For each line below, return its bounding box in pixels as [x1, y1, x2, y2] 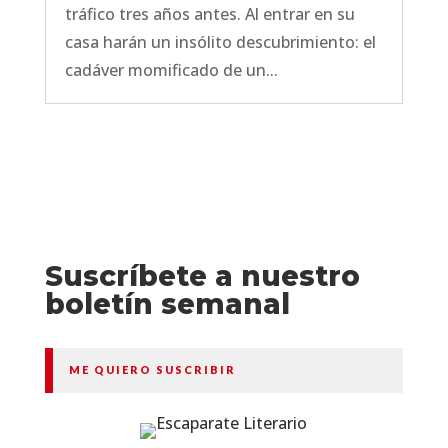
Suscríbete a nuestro [44, 258, 360, 293]
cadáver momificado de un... [64, 58, 278, 81]
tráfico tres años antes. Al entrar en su [64, 2, 355, 25]
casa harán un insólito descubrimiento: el [64, 30, 376, 53]
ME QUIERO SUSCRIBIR [68, 362, 236, 376]
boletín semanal [44, 286, 290, 321]
